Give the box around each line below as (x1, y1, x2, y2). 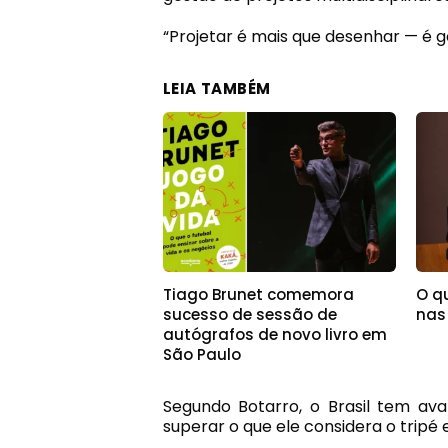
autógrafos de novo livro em (162, 324, 387, 346)
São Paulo (162, 344, 241, 366)
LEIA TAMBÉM (162, 78, 272, 100)
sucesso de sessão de (162, 304, 337, 326)
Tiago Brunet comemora (162, 284, 354, 306)
